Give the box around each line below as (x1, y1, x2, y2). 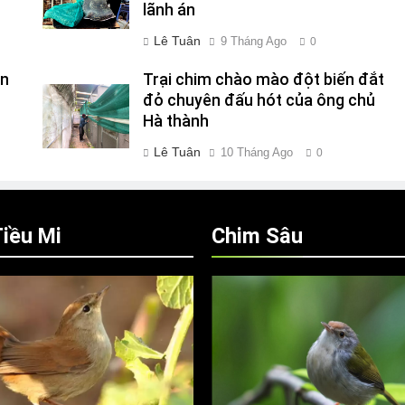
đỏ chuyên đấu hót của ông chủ (142, 91, 375, 109)
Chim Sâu (212, 223, 303, 249)
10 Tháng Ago (220, 146, 293, 159)
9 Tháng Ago (220, 34, 287, 48)
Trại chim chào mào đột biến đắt (142, 71, 384, 89)
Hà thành (142, 112, 209, 130)
